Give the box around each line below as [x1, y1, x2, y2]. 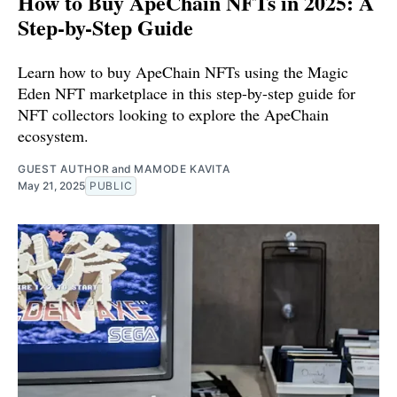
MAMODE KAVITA [134, 162, 230, 176]
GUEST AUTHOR [18, 162, 110, 176]
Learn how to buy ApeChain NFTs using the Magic [18, 61, 348, 83]
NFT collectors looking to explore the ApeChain [18, 104, 329, 126]
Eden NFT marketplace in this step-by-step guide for [18, 82, 355, 105]
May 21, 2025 [18, 179, 85, 193]
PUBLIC [90, 179, 133, 193]
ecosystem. [18, 125, 89, 147]
